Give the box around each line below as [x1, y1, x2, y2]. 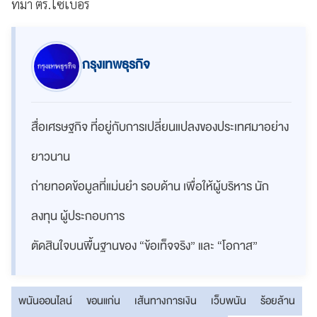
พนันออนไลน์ [18, 292, 72, 310]
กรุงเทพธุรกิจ [82, 54, 150, 76]
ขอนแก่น [86, 292, 120, 310]
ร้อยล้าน [260, 292, 295, 310]
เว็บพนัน [211, 292, 246, 310]
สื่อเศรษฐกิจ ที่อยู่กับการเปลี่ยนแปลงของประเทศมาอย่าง [31, 117, 289, 137]
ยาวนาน [31, 146, 70, 167]
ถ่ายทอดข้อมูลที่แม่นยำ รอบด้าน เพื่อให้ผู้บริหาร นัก [31, 176, 269, 197]
